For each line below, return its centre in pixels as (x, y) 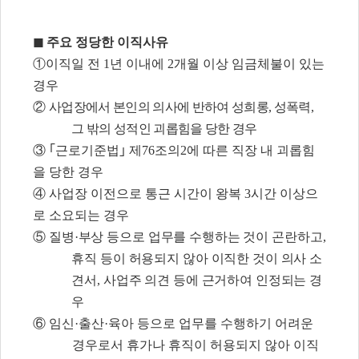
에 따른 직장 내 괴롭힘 (251, 151)
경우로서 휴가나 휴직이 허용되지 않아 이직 (195, 345)
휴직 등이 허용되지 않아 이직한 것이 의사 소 (197, 259)
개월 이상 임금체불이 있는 (249, 64)
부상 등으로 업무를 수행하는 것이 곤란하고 (200, 237)
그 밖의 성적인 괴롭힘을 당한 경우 (164, 129)
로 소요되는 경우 (81, 216)
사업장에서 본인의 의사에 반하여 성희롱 (159, 107)
